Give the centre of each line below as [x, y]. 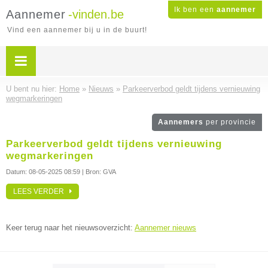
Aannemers [182, 122]
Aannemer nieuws [165, 228]
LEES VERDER [41, 191]
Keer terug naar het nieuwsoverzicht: [70, 228]
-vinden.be [96, 14]
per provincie [231, 122]
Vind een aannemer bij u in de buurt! [77, 30]
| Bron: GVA [98, 172]
